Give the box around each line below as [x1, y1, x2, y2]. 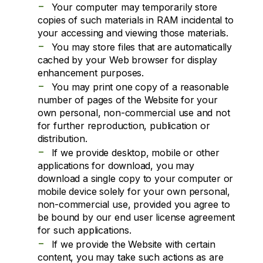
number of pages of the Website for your [37, 93, 218, 106]
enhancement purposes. [37, 66, 144, 79]
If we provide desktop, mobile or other [51, 146, 220, 159]
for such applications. [37, 224, 131, 236]
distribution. [37, 132, 87, 144]
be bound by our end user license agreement [37, 211, 235, 223]
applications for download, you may [37, 159, 194, 171]
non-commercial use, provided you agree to [37, 198, 230, 210]
